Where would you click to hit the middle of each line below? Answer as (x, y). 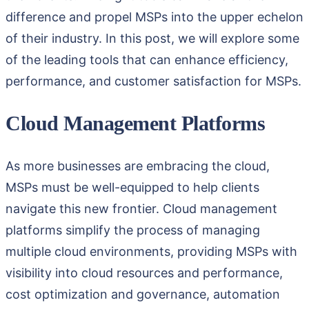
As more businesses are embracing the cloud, (138, 166)
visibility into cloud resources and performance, (144, 272)
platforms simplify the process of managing (133, 230)
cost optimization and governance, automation (143, 294)
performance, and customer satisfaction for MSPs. (153, 81)
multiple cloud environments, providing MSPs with (151, 251)
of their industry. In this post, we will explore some (152, 38)
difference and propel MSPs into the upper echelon (154, 17)
